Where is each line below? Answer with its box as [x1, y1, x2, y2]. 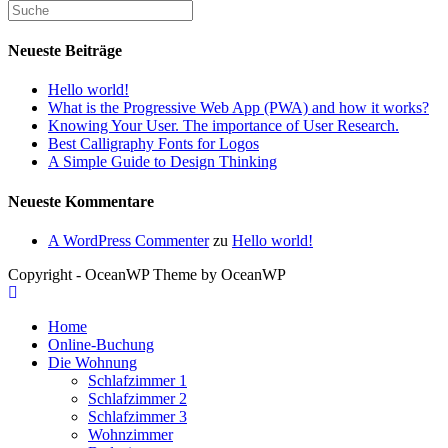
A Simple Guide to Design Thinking [48, 153, 277, 171]
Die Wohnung [48, 353, 137, 371]
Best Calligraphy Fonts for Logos [48, 135, 259, 153]
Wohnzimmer [88, 425, 173, 443]
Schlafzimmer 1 [88, 371, 187, 389]
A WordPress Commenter [48, 231, 209, 249]
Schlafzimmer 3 [88, 407, 187, 425]
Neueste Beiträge [8, 42, 122, 60]
